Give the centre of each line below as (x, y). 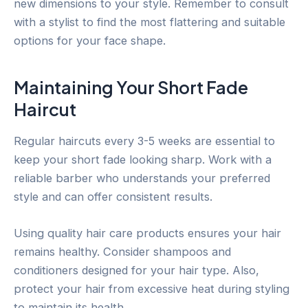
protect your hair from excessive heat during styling (152, 289)
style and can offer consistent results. (113, 197)
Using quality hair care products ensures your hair (147, 233)
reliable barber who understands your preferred (142, 178)
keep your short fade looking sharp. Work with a (143, 160)
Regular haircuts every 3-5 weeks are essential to (144, 141)
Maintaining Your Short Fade (131, 87)
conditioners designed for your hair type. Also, (136, 271)
